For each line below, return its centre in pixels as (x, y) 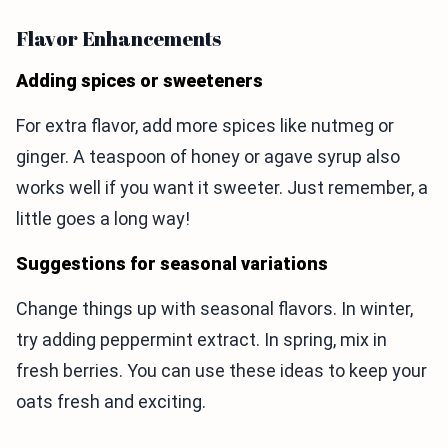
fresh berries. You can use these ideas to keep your (221, 371)
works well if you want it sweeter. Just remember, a (222, 188)
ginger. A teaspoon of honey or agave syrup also (208, 157)
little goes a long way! (103, 219)
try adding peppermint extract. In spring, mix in (201, 340)
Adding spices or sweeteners (139, 81)
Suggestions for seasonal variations (172, 264)
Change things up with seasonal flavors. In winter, (214, 309)
